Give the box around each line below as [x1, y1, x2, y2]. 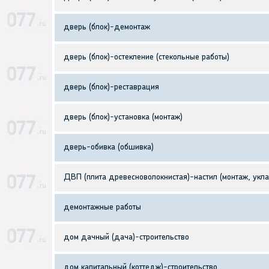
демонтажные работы [64, 203, 141, 213]
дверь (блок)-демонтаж [64, 23, 150, 32]
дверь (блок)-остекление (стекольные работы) [64, 53, 229, 62]
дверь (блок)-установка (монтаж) [64, 113, 183, 122]
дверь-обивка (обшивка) [64, 143, 154, 153]
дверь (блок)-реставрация [64, 83, 159, 92]
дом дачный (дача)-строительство [64, 233, 189, 243]
